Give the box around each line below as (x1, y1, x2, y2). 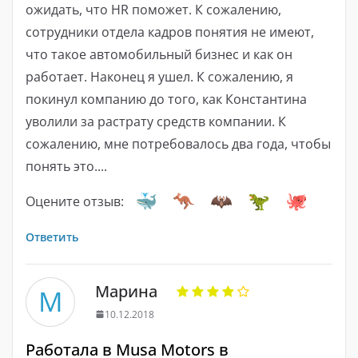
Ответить (26, 229, 78, 245)
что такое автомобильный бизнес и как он (26, 45, 292, 63)
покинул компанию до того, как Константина (26, 89, 307, 108)
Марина (95, 280, 157, 302)
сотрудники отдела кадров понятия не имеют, (26, 22, 314, 41)
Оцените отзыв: (26, 192, 124, 210)
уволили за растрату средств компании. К (26, 112, 286, 130)
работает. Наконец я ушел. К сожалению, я (26, 67, 293, 86)
